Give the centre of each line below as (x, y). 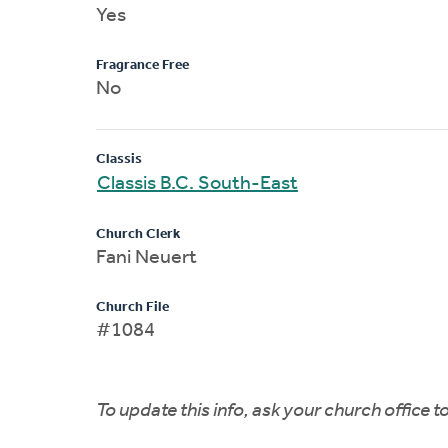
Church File (132, 307)
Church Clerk (138, 234)
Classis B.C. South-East (197, 183)
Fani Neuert (146, 257)
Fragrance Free (142, 65)
